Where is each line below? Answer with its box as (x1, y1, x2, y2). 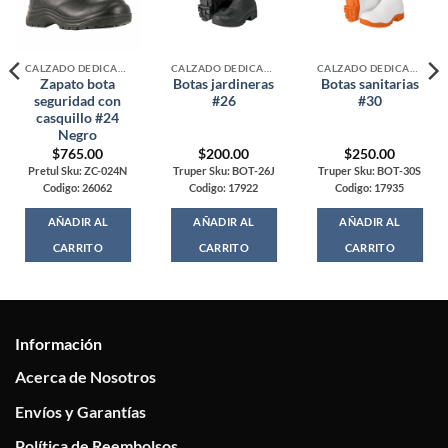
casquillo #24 (36, 110, 120, 127)
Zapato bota (40, 76, 116, 93)
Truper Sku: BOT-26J (172, 163, 275, 177)
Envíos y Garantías (15, 401, 146, 421)
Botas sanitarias (320, 76, 419, 93)
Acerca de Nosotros (15, 367, 156, 387)
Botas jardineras (173, 76, 275, 93)
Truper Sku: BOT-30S (318, 163, 422, 177)
